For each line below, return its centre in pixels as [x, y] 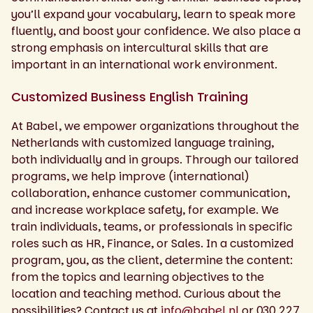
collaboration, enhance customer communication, [151, 193]
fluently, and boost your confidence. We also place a [156, 31]
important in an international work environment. [144, 64]
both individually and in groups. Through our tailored [155, 159]
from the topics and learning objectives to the [138, 277]
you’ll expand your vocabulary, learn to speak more [153, 14]
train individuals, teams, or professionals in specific [152, 226]
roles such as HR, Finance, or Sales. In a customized [152, 243]
